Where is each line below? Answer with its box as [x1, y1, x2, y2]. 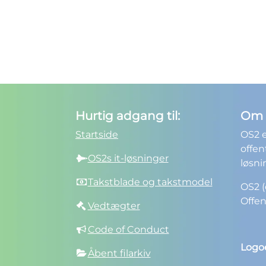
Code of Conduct [87, 224, 169, 236]
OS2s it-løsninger [87, 153, 169, 164]
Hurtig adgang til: [75, 109, 180, 123]
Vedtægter [87, 200, 140, 212]
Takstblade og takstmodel [87, 176, 213, 188]
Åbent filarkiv [87, 248, 151, 259]
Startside [75, 129, 118, 141]
